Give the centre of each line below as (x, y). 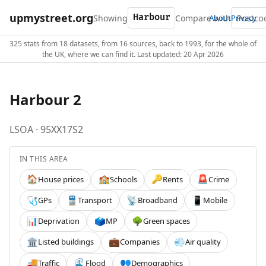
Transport (95, 200)
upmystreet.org (51, 18)
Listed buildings (66, 242)
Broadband (157, 200)
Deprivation (59, 221)
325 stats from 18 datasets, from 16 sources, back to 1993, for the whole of (133, 44)
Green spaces (166, 221)
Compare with (203, 18)
